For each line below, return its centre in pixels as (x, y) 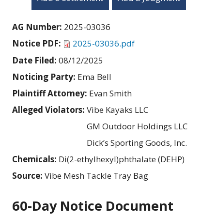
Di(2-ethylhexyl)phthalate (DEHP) (122, 159)
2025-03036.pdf (104, 43)
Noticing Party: (45, 77)
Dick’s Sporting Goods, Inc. (137, 142)
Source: (28, 175)
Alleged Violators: (49, 109)
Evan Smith (110, 93)
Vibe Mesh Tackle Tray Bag (96, 175)
